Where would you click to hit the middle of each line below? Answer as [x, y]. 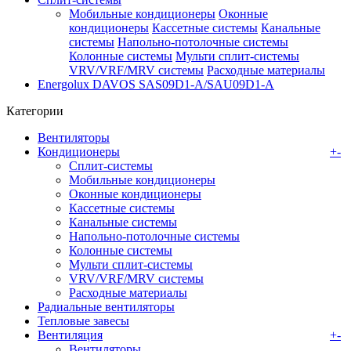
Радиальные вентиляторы [106, 307]
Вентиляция [70, 335]
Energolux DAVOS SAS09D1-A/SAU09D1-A [156, 84]
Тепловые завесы [83, 321]
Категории [35, 111]
